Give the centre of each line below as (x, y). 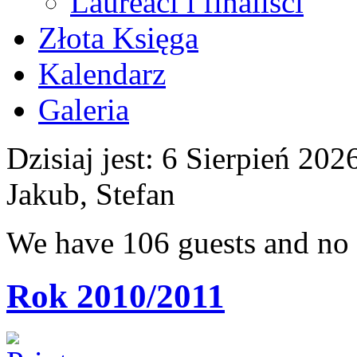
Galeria (84, 110)
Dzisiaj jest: (80, 158)
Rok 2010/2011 (116, 296)
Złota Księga (118, 38)
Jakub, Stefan (91, 194)
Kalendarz (102, 74)
